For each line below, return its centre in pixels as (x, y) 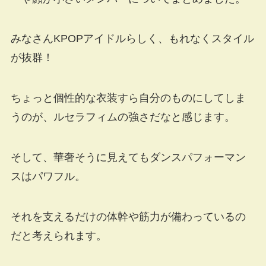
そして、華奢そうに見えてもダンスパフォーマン (128, 158)
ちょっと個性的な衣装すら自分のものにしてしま (128, 98)
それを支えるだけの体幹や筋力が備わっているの (128, 216)
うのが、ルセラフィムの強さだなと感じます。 (123, 117)
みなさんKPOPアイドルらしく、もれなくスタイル (132, 39)
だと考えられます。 (58, 235)
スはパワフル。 (48, 177)
